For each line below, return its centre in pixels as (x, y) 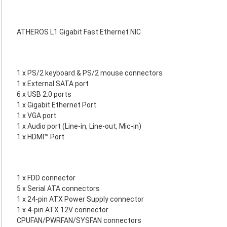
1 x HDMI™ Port (41, 137)
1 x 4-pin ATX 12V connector (63, 210)
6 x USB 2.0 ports (44, 94)
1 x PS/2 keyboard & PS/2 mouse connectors (90, 73)
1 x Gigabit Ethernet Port (56, 105)
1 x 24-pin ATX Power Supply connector (80, 199)
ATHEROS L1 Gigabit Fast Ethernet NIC (79, 32)
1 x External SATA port (53, 84)
